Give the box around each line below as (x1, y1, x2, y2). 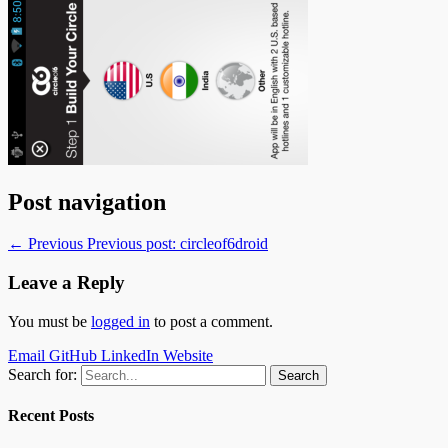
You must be (8, 312, 91, 330)
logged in (91, 312, 150, 330)
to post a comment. (150, 312, 273, 330)
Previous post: (87, 235, 176, 253)
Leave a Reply (8, 272, 125, 294)
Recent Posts (8, 407, 94, 425)
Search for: (8, 365, 77, 383)
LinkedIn (101, 346, 159, 364)
